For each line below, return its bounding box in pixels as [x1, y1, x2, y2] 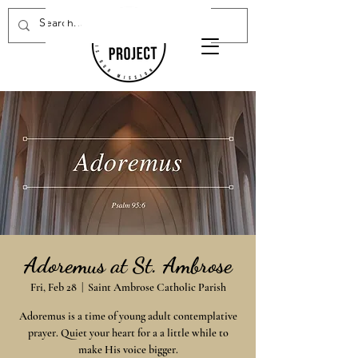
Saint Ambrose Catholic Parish [87, 280, 226, 294]
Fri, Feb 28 [30, 280, 77, 294]
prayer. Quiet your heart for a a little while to [27, 326, 229, 340]
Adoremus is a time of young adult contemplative [18, 309, 237, 323]
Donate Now [62, 12, 194, 39]
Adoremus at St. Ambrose [23, 252, 233, 279]
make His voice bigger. [78, 343, 178, 356]
